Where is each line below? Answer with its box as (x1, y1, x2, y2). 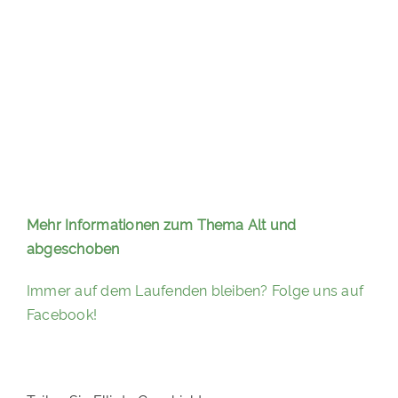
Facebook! (26, 304, 98, 324)
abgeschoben (26, 238, 120, 259)
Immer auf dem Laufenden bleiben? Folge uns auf (26, 280, 364, 300)
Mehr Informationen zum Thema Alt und (26, 214, 297, 235)
